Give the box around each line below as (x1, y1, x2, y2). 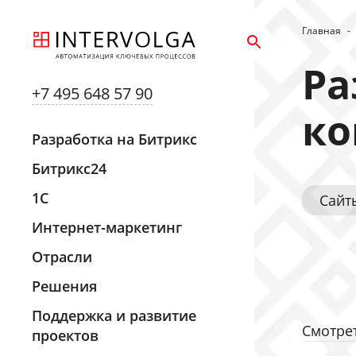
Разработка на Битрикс (32, 130, 197, 149)
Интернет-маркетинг (32, 218, 182, 237)
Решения (32, 277, 97, 296)
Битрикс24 (32, 159, 106, 178)
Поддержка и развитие (32, 306, 196, 325)
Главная (302, 24, 341, 37)
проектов (32, 326, 99, 345)
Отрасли (32, 247, 92, 266)
